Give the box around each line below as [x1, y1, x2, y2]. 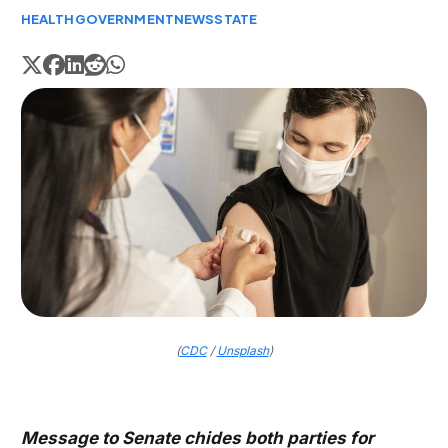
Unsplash [216, 342, 269, 358]
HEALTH [20, 11, 75, 27]
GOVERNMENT [74, 11, 174, 27]
